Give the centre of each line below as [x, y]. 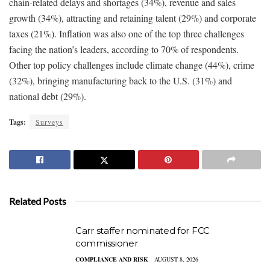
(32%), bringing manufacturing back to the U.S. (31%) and [121, 80]
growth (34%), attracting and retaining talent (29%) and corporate [133, 17]
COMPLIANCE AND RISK [112, 259]
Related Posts [38, 201]
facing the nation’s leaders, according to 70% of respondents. [124, 49]
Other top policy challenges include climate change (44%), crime [132, 64]
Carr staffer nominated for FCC [143, 230]
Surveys [49, 121]
